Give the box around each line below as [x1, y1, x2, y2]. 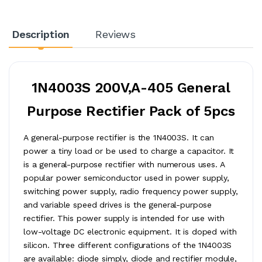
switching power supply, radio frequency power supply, [23, 186, 238, 196]
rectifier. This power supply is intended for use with [23, 213, 225, 223]
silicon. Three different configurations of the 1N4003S [23, 240, 232, 250]
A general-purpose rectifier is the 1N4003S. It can [23, 132, 214, 142]
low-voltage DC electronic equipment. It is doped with [23, 226, 237, 236]
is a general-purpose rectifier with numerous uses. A [23, 159, 225, 169]
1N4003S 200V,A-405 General [32, 79, 230, 96]
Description [11, 27, 70, 40]
